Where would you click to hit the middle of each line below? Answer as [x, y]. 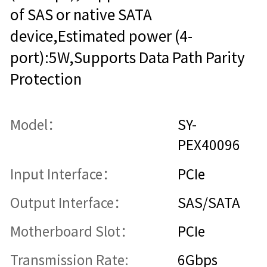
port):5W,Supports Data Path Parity [127, 58]
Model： [35, 125]
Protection [46, 80]
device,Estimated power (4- [101, 37]
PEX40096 [209, 145]
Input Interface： [63, 174]
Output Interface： [69, 203]
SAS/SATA [209, 203]
